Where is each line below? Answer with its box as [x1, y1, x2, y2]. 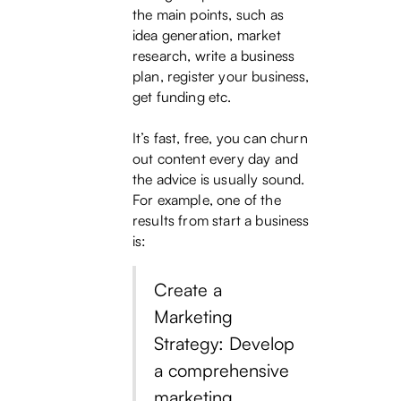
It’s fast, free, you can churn [132, 129, 308, 148]
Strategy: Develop [154, 332, 294, 355]
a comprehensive [154, 359, 289, 382]
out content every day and [132, 149, 299, 168]
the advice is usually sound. [132, 170, 305, 189]
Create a [154, 278, 222, 302]
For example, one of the [132, 191, 281, 209]
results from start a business [132, 211, 310, 230]
